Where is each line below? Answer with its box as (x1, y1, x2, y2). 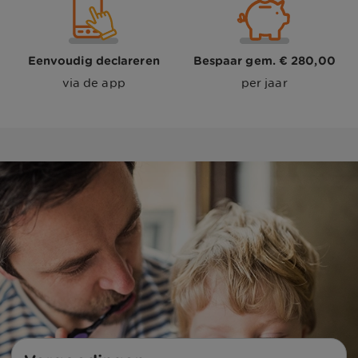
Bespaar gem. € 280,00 (193, 54, 336, 67)
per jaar (241, 76, 288, 89)
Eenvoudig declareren (27, 54, 160, 67)
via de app (62, 76, 125, 89)
